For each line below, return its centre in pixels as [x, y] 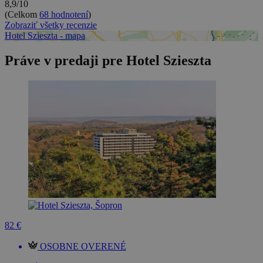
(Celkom [22, 15]
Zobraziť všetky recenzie [51, 25]
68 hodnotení [64, 15]
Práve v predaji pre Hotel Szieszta [108, 61]
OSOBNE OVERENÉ [83, 247]
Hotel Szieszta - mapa [45, 36]
